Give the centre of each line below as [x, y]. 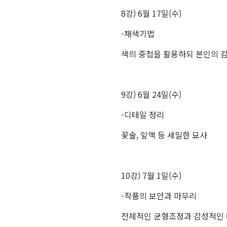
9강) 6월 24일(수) [151, 94]
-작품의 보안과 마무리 [159, 196]
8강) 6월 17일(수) [151, 13]
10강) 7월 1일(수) [151, 175]
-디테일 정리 [142, 115]
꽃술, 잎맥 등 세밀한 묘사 [164, 135]
